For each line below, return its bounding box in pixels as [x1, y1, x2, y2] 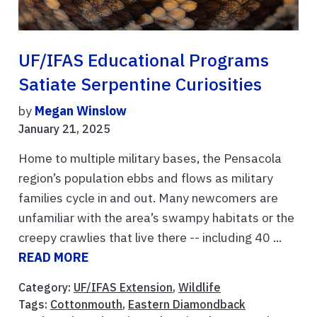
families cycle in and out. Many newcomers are [18, 190, 278, 207]
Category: [18, 280, 74, 295]
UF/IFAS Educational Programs [18, 49, 269, 72]
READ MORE [18, 249, 88, 266]
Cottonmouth [50, 297, 122, 312]
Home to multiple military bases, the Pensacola [18, 150, 282, 167]
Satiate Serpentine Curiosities [18, 73, 262, 96]
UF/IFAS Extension [74, 280, 173, 295]
